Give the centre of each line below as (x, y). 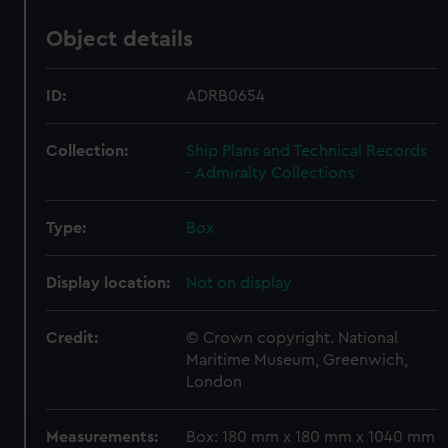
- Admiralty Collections (270, 173)
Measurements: (102, 437)
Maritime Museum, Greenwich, (297, 360)
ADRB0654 (226, 96)
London (214, 382)
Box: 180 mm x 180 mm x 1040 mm (311, 437)
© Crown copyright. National (292, 338)
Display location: (108, 283)
